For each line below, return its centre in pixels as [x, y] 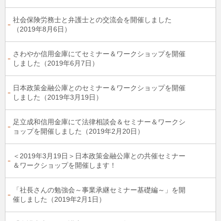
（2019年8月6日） [42, 29]
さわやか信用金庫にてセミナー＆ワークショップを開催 [99, 54]
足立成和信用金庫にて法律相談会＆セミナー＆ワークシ [99, 122]
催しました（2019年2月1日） [59, 199]
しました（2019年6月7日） [56, 63]
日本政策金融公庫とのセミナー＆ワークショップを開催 [99, 88]
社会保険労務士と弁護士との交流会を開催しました [92, 20]
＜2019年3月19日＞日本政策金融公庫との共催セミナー [99, 156]
